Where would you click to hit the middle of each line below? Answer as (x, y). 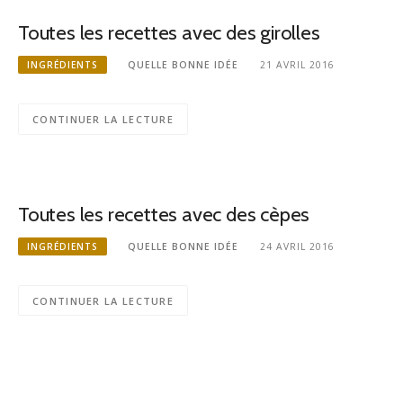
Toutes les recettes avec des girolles (169, 32)
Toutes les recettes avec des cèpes (164, 214)
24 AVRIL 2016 (297, 246)
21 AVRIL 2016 (297, 65)
